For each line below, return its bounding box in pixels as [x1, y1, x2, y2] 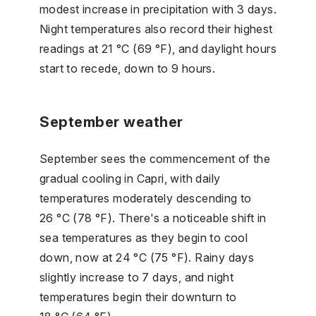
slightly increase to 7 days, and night [39, 269, 234, 284]
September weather [39, 113, 183, 130]
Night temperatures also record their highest [39, 21, 273, 36]
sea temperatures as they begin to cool [39, 230, 248, 245]
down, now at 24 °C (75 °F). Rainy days [39, 250, 255, 265]
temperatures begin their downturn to [39, 289, 237, 304]
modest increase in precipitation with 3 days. [39, 1, 276, 16]
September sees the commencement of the [39, 151, 271, 166]
